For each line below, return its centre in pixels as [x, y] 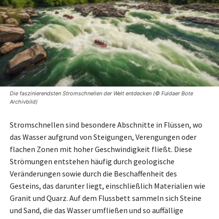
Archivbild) [24, 101]
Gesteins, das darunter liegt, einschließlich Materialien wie [108, 186]
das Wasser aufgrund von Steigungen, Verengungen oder [103, 137]
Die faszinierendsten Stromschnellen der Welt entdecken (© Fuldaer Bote [101, 93]
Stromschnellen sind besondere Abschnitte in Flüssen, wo [106, 124]
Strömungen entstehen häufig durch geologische [92, 161]
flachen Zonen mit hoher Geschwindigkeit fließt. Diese [101, 149]
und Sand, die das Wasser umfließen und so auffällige [97, 210]
